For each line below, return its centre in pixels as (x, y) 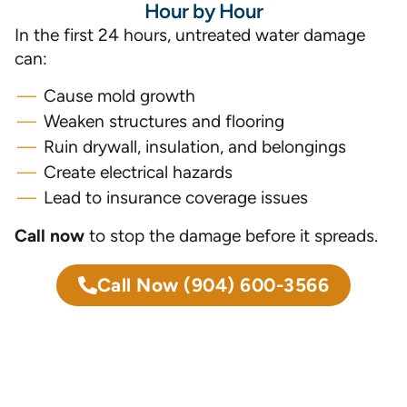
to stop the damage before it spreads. (231, 236)
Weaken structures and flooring (164, 121)
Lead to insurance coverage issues (176, 198)
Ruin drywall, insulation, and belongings (195, 147)
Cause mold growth (119, 96)
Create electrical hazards (138, 172)
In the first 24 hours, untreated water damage (190, 35)
